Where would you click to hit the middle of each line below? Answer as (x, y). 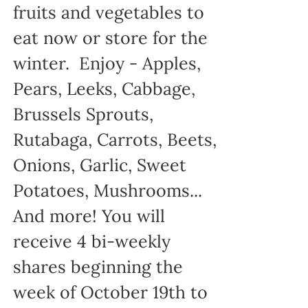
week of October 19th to (110, 293)
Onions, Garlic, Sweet (99, 165)
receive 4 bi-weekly (91, 242)
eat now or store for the (110, 38)
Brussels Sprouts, (83, 114)
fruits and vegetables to (108, 13)
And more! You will (89, 216)
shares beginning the (98, 267)
